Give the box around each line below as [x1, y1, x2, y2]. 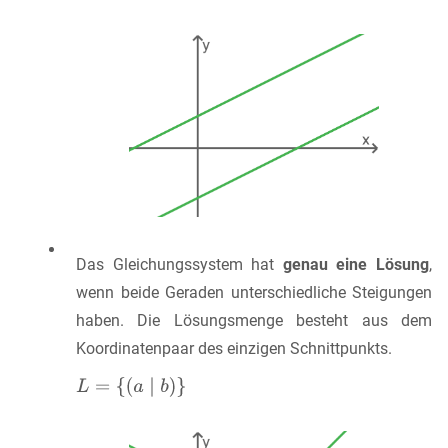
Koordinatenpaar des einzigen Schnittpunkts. [76, 339, 392, 359]
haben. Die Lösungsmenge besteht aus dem [76, 311, 432, 331]
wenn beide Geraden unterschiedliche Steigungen [76, 283, 432, 303]
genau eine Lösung [282, 255, 430, 275]
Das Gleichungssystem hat [76, 255, 283, 275]
